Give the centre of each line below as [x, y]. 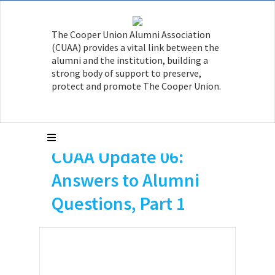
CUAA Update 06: [118, 157]
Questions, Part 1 [118, 203]
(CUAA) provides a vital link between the [135, 47]
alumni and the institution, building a [130, 60]
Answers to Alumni [126, 180]
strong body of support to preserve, [126, 73]
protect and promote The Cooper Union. [136, 86]
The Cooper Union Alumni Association [131, 34]
